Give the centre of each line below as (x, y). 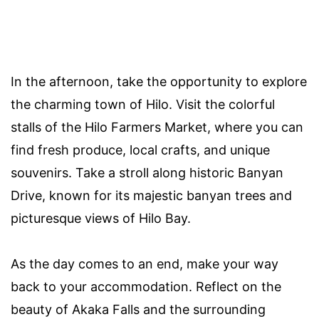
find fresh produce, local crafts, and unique (140, 150)
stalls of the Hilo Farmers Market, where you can (157, 127)
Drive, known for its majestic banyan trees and (151, 196)
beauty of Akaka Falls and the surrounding (138, 310)
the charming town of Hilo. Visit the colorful (143, 105)
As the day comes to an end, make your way (145, 264)
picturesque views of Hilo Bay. (101, 219)
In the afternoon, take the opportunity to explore (159, 82)
